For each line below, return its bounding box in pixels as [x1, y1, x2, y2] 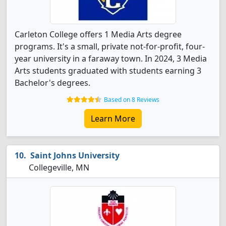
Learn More [91, 113, 135, 124]
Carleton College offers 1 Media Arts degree [15, 29, 182, 40]
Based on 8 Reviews [104, 95, 159, 104]
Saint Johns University [30, 150, 120, 161]
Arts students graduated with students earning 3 [15, 65, 201, 76]
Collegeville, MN [27, 162, 89, 173]
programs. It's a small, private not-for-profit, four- [15, 41, 205, 52]
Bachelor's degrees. [15, 77, 90, 88]
